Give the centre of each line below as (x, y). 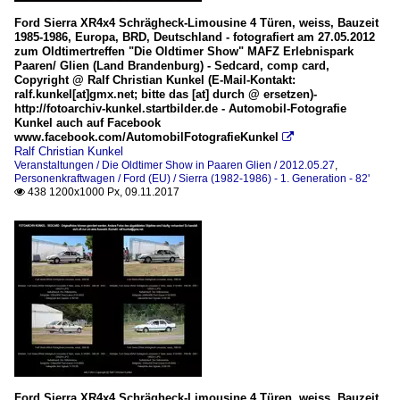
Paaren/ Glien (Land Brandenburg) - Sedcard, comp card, (172, 66)
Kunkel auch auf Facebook (87, 123)
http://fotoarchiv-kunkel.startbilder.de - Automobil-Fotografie (180, 109)
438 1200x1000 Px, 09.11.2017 (102, 192)
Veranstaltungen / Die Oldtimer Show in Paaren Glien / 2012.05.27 (175, 166)
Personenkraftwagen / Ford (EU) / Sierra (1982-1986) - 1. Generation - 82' (192, 179)
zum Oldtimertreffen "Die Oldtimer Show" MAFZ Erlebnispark (184, 52)
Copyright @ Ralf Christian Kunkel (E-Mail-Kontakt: (155, 80)
